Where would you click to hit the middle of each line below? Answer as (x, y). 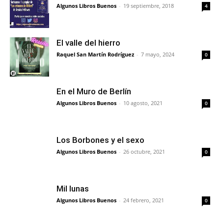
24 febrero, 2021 (144, 200)
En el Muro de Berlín (94, 91)
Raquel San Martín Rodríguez (95, 54)
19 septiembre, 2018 (149, 5)
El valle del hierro (88, 42)
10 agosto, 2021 (143, 103)
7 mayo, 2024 (158, 54)
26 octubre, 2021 (144, 151)
